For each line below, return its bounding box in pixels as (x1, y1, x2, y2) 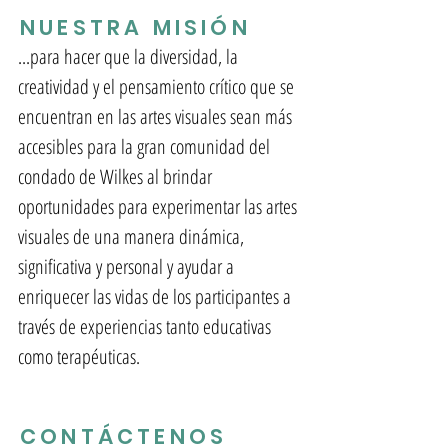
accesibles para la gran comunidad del (18, 133, 270, 160)
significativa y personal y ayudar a (18, 253, 234, 280)
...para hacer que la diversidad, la (18, 43, 238, 70)
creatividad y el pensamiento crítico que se (18, 73, 294, 100)
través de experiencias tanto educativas (18, 313, 271, 340)
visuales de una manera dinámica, (18, 223, 244, 250)
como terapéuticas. (18, 343, 140, 370)
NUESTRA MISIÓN (20, 13, 251, 42)
